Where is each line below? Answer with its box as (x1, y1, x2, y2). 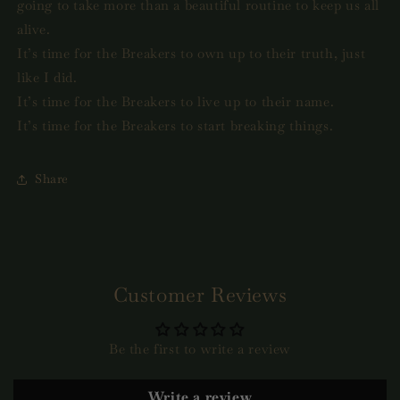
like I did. (17, 68, 78, 86)
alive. (17, 20, 51, 37)
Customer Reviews (112, 281, 287, 308)
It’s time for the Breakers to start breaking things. (17, 116, 334, 134)
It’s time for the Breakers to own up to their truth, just (17, 44, 366, 62)
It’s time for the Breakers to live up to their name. (17, 92, 335, 110)
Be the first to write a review (109, 339, 291, 357)
